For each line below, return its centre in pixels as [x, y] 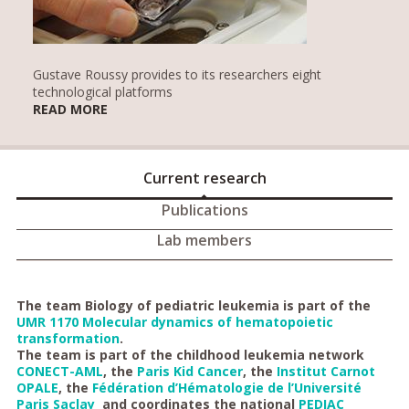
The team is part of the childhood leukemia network [190, 354]
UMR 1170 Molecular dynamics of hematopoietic [174, 321]
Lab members [204, 240]
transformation [68, 338]
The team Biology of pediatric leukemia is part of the [193, 305]
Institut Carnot [325, 371]
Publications [204, 210]
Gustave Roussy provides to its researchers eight [177, 74]
